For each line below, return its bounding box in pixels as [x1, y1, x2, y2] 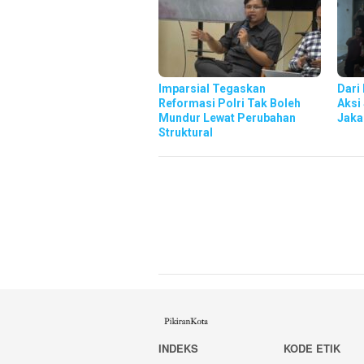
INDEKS [158, 340, 198, 357]
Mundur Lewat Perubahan [158, 110, 296, 124]
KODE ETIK [284, 340, 341, 357]
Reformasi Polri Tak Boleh [158, 96, 301, 110]
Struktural [158, 125, 213, 139]
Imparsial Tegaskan [158, 81, 266, 95]
